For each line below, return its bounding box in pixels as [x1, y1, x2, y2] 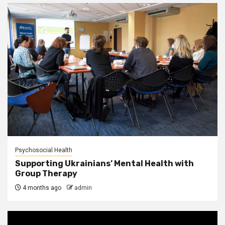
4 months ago [21, 184, 61, 191]
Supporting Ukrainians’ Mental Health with [15, 159, 194, 168]
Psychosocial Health [15, 147, 72, 154]
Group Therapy [15, 169, 77, 178]
